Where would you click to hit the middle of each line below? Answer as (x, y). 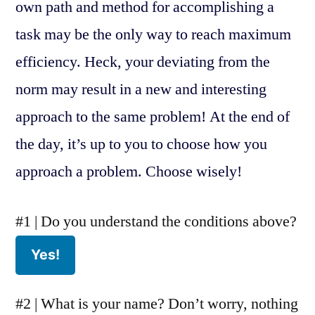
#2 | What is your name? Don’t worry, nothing (157, 303)
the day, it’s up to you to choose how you (141, 144)
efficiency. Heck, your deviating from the (143, 62)
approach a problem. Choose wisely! (129, 171)
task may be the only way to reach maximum (153, 34)
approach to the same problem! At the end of (153, 116)
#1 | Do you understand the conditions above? (156, 221)
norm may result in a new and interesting (141, 89)
